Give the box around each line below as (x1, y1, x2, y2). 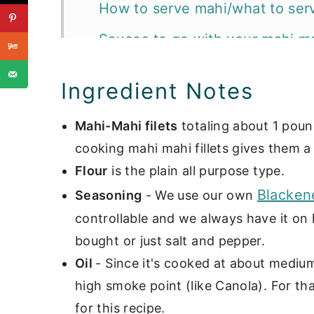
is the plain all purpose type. (107, 163, 285, 179)
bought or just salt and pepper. (75, 233, 266, 249)
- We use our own (142, 188, 257, 203)
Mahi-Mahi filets (75, 118, 178, 134)
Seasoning (75, 188, 142, 203)
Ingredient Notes (61, 78, 254, 104)
